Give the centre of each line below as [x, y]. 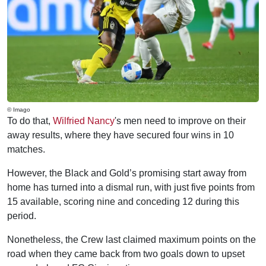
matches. [26, 149]
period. [22, 216]
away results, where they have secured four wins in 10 [121, 135]
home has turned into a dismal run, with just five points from [131, 187]
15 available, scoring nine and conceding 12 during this [123, 202]
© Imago [19, 110]
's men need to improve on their [180, 121]
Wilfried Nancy [84, 121]
